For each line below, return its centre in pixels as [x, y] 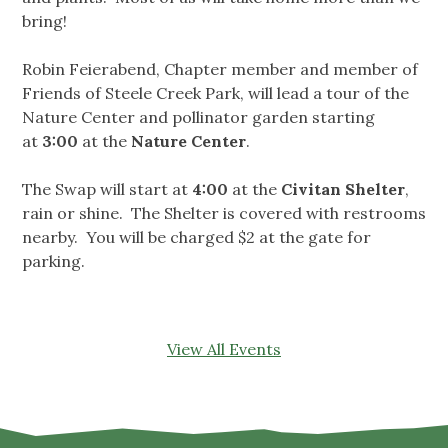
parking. [55, 261]
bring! [46, 21]
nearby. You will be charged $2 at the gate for [196, 237]
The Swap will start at [107, 189]
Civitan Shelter [343, 189]
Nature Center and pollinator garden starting [198, 117]
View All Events [224, 349]
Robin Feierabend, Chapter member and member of [220, 69]
